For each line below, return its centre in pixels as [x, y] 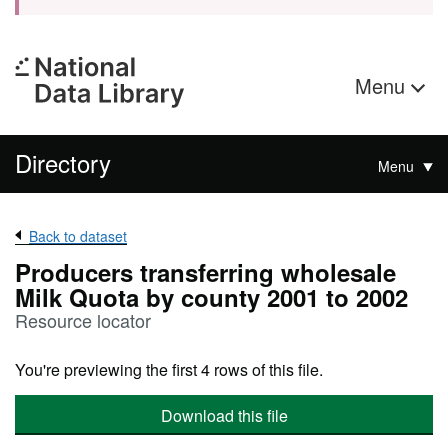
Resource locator [83, 320]
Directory [63, 162]
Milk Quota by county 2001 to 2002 [211, 297]
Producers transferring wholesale [205, 272]
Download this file [224, 415]
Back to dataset [78, 236]
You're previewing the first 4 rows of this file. [169, 369]
